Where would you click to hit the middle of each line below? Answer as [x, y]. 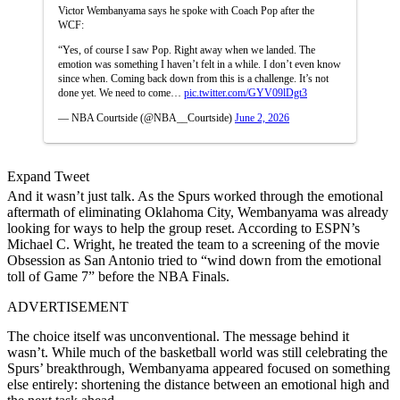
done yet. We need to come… [121, 92]
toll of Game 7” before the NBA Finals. [118, 276]
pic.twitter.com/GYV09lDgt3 [246, 92]
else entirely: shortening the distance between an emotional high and [198, 384]
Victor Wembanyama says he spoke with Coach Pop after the [186, 10]
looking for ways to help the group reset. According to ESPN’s [183, 228]
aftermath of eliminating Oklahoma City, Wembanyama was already [198, 212]
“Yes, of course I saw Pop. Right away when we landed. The [187, 50]
